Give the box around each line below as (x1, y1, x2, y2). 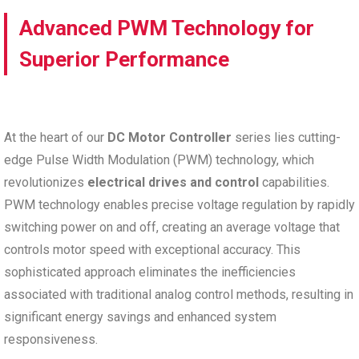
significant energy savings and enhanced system (4, 309, 276, 325)
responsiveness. (4, 331, 98, 347)
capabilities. (259, 174, 329, 190)
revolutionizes (4, 174, 87, 190)
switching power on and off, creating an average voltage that (4, 219, 340, 235)
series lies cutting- (232, 129, 341, 145)
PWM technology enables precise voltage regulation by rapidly (4, 196, 355, 212)
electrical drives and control (87, 174, 259, 190)
